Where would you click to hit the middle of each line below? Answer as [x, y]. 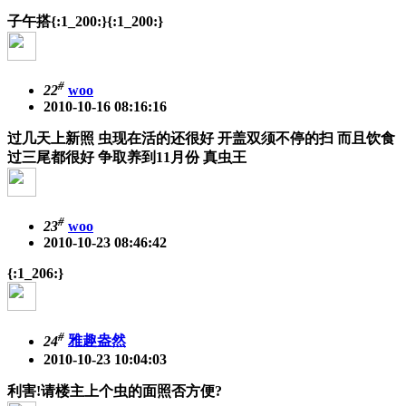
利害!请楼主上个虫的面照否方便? [115, 391]
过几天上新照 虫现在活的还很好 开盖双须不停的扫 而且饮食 [201, 139]
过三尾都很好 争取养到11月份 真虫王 [127, 158]
